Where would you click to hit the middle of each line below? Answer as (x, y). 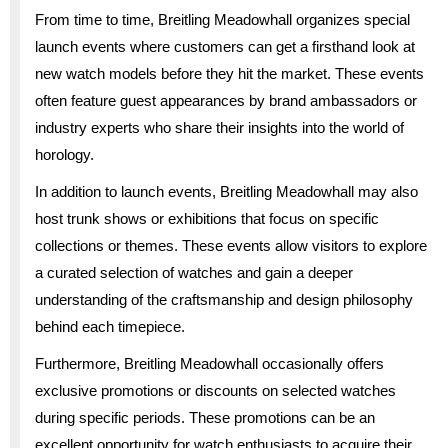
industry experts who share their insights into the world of (219, 127)
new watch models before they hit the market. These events (229, 73)
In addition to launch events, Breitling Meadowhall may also (226, 191)
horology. (64, 154)
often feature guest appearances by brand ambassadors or (226, 100)
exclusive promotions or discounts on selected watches (215, 390)
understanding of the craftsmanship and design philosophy (224, 299)
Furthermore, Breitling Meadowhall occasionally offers (209, 363)
